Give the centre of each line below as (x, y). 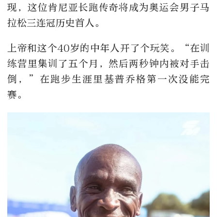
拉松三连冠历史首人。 (56, 23)
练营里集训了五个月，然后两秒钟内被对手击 (108, 63)
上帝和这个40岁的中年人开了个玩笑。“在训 (108, 48)
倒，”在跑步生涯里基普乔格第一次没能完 (108, 79)
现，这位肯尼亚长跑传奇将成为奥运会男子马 (108, 7)
